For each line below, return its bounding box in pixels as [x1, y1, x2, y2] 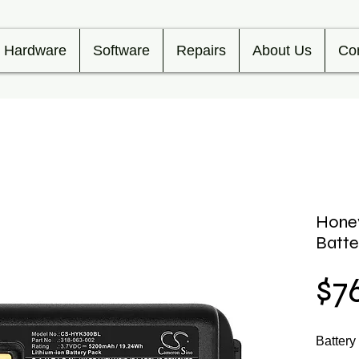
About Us [252, 42, 312, 58]
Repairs [176, 42, 226, 58]
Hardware [4, 42, 67, 58]
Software [93, 42, 150, 58]
